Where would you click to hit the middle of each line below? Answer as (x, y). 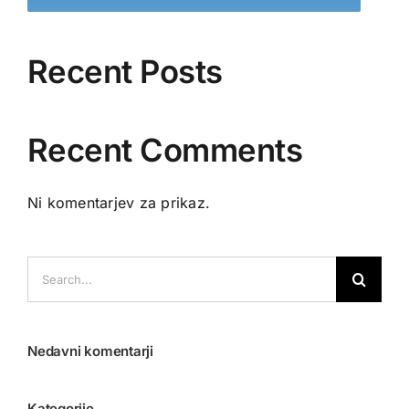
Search (51, 268)
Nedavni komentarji (90, 351)
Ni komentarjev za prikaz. (119, 203)
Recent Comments (165, 150)
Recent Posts (125, 72)
